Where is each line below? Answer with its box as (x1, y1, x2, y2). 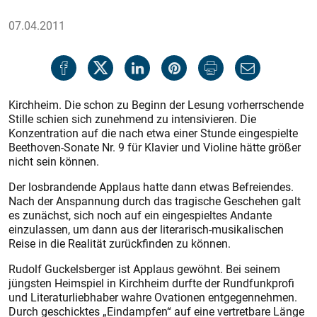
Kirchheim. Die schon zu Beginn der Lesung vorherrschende (8, 97, 304, 113)
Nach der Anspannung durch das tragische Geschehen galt (8, 193, 301, 209)
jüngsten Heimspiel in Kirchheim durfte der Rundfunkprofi (8, 275, 294, 291)
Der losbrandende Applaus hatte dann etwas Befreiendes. (8, 179, 294, 195)
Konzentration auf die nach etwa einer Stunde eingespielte (8, 125, 298, 141)
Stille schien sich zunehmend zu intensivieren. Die (8, 111, 256, 127)
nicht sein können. (8, 154, 106, 169)
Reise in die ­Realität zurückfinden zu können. (8, 236, 231, 251)
